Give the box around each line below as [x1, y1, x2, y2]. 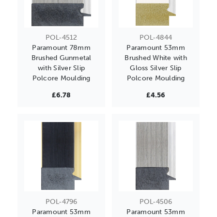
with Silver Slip [38, 64, 85, 73]
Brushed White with [124, 54, 187, 62]
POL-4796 [46, 198, 77, 206]
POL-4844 [139, 33, 172, 42]
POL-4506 [139, 198, 172, 206]
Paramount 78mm [32, 44, 91, 52]
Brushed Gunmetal [31, 54, 92, 62]
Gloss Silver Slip [130, 64, 182, 73]
